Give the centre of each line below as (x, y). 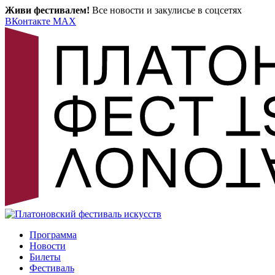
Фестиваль (52, 268)
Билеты (45, 257)
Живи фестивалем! (47, 10)
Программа (53, 235)
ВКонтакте (29, 21)
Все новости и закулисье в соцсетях (166, 10)
